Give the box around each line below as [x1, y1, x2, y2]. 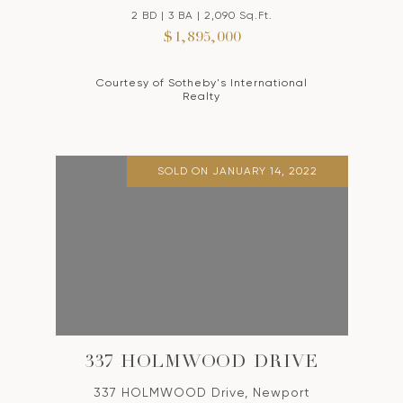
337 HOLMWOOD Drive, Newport [93, 385, 310, 400]
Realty [183, 90, 220, 103]
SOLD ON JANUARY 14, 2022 [157, 165, 318, 178]
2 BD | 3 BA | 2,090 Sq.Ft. [130, 9, 273, 22]
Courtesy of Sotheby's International [95, 76, 308, 90]
